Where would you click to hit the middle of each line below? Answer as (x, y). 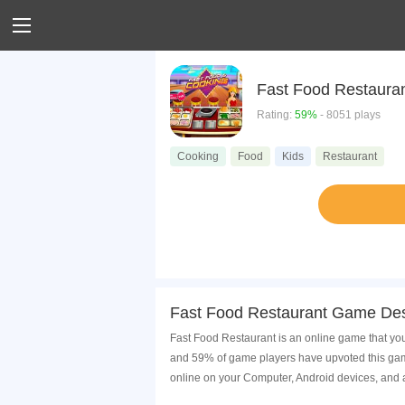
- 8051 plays (349, 114)
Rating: (276, 114)
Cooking (198, 156)
